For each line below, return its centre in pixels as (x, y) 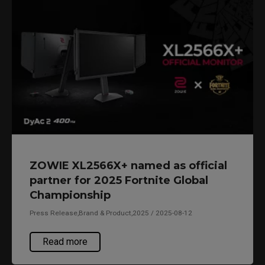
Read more (65, 242)
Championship (70, 195)
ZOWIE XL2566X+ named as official (128, 166)
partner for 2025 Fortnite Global (119, 181)
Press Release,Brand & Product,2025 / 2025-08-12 (111, 213)
